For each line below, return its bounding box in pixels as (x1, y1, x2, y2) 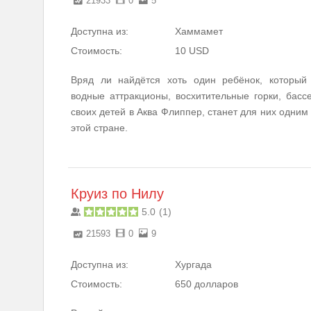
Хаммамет (175, 25, 223, 37)
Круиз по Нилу (71, 185, 164, 201)
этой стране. (71, 121, 128, 133)
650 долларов (175, 278, 238, 289)
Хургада (175, 258, 212, 270)
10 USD (175, 44, 209, 56)
